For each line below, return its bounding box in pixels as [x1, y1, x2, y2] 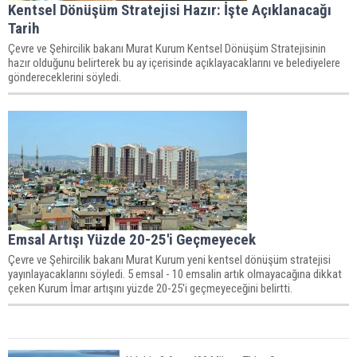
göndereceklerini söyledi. [8, 69, 121, 84]
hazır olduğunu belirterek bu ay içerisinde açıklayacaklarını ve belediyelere [8, 55, 340, 70]
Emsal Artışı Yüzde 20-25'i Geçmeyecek [8, 229, 256, 249]
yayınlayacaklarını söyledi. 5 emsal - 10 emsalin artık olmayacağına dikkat [8, 266, 342, 281]
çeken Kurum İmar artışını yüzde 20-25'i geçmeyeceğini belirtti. [8, 280, 292, 296]
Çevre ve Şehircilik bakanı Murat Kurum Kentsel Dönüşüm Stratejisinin [8, 41, 326, 56]
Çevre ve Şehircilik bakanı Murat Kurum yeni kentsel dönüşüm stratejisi [8, 252, 331, 267]
